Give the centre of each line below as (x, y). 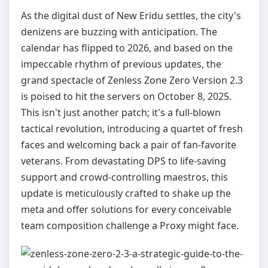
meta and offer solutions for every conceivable (126, 209)
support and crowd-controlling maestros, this (124, 177)
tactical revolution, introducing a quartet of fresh (132, 129)
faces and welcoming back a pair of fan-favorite (129, 145)
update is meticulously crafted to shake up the (126, 193)
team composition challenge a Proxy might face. (130, 226)
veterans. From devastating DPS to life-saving (124, 161)
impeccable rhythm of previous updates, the (121, 64)
